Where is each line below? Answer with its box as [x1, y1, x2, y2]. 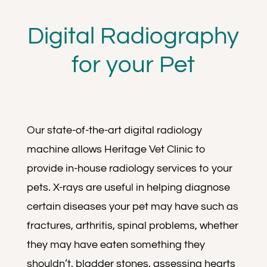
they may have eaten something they [26, 239, 205, 250]
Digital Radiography [27, 24, 240, 48]
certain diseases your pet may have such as [26, 201, 238, 212]
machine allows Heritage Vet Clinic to [26, 144, 206, 155]
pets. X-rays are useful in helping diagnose [26, 182, 230, 193]
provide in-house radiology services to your [26, 163, 232, 174]
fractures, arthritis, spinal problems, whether [26, 220, 238, 231]
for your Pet [72, 52, 195, 77]
